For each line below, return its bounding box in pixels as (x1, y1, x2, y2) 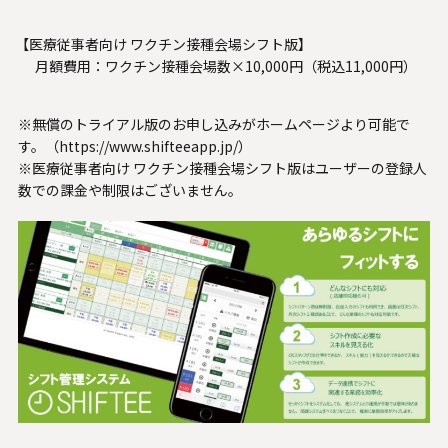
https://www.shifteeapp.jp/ (58, 136, 238, 157)
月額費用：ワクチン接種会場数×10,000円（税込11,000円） (34, 56, 417, 77)
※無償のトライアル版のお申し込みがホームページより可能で (17, 114, 410, 135)
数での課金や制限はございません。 (17, 180, 242, 201)
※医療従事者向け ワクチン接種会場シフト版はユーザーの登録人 (17, 158, 427, 179)
